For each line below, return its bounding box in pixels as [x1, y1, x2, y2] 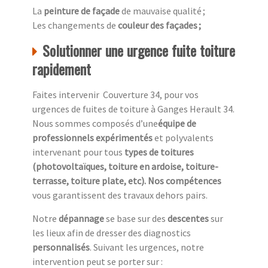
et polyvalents [153, 131, 214, 144]
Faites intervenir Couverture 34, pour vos [32, 88, 199, 100]
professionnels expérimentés [32, 131, 153, 144]
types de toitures [124, 145, 194, 158]
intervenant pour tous [32, 145, 124, 158]
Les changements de [32, 19, 118, 31]
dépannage [59, 212, 104, 224]
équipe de [158, 117, 196, 129]
